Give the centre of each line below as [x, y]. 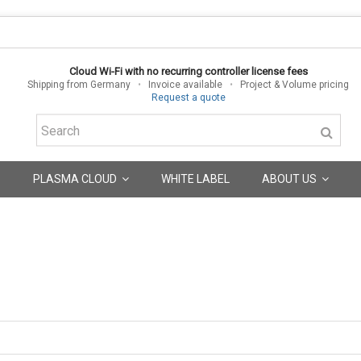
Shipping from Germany [79, 84]
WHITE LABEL [195, 178]
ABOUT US [290, 178]
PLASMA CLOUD [76, 178]
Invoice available [186, 84]
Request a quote [188, 97]
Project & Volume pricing [295, 84]
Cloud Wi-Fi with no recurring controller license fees [188, 71]
